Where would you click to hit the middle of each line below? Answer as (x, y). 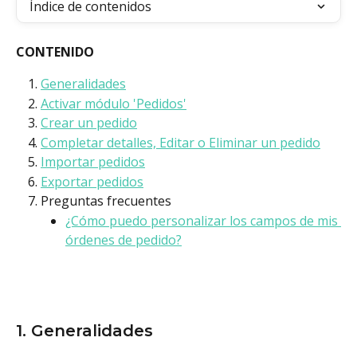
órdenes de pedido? (124, 239)
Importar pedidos (93, 162)
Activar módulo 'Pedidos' (114, 103)
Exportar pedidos (92, 181)
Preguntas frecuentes (106, 201)
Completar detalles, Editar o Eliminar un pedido (180, 142)
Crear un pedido (89, 123)
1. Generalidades (84, 331)
